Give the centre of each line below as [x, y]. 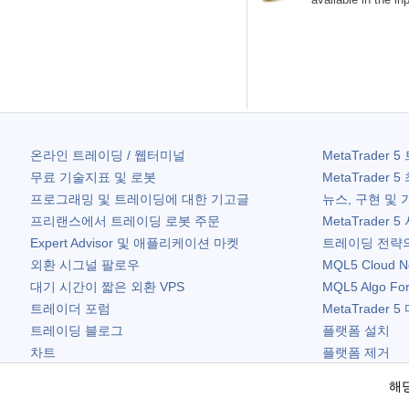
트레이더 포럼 [70, 309]
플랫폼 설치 [356, 330]
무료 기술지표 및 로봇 [93, 177]
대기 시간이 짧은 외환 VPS [107, 287]
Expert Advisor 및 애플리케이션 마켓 [135, 243]
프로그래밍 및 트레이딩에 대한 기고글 [140, 199]
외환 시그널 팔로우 [85, 265]
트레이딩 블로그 [77, 330]
